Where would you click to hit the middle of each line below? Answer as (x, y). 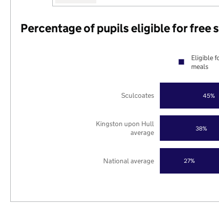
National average (129, 161)
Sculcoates (138, 96)
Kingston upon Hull (125, 123)
